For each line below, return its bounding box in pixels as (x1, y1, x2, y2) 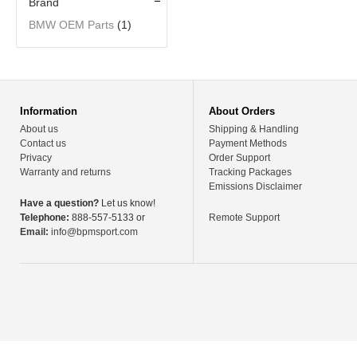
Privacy (20, 152, 52, 163)
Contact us (20, 138, 66, 149)
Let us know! (99, 198, 155, 209)
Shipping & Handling (209, 124, 300, 135)
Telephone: (20, 212, 69, 223)
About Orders (209, 105, 276, 117)
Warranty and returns (20, 167, 111, 178)
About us (20, 124, 58, 135)
